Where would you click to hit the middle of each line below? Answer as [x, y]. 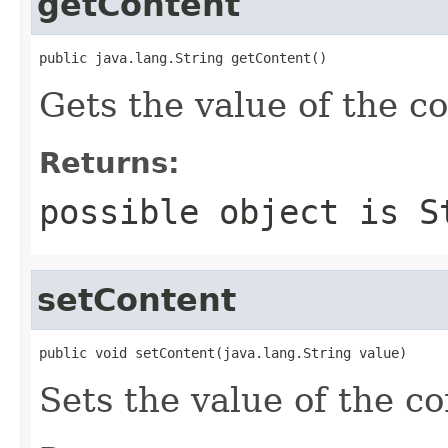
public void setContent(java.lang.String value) [223, 352]
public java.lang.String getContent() [183, 57]
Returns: [109, 162]
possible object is [229, 211]
